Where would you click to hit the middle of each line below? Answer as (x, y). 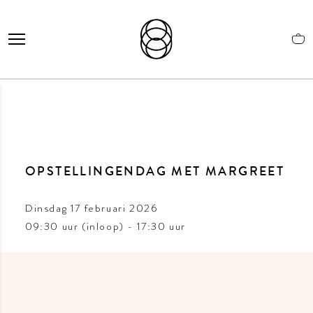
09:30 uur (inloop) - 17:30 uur (105, 227)
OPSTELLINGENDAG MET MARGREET (155, 173)
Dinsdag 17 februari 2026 (96, 209)
